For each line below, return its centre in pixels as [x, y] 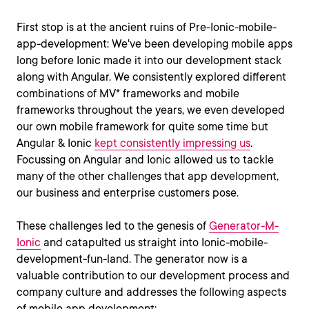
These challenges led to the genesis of [113, 226]
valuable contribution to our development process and [153, 275]
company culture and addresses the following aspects [151, 292]
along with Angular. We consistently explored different [151, 77]
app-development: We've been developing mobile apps [154, 43]
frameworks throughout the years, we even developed [151, 110]
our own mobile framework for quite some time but [142, 126]
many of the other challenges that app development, [148, 176]
